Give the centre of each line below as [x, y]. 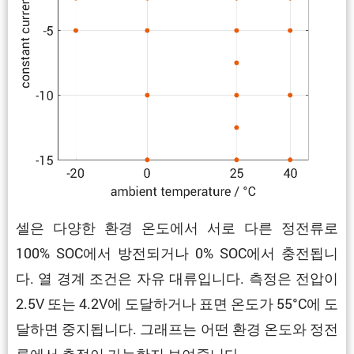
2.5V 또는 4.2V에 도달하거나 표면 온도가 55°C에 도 [177, 304]
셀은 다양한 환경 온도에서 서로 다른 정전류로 [177, 228]
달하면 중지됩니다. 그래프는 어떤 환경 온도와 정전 [177, 329]
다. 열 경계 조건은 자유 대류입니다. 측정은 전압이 [177, 279]
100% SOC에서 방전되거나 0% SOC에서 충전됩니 [177, 253]
